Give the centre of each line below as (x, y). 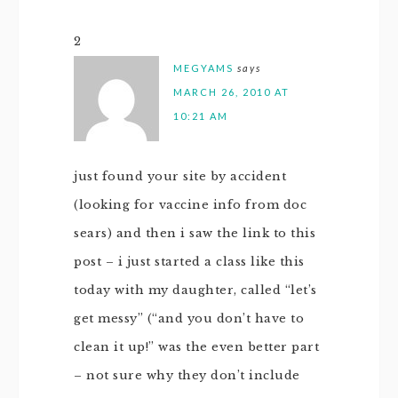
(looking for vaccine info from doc (190, 205)
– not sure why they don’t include (187, 375)
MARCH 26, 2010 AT (231, 92)
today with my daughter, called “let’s (195, 290)
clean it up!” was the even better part (196, 347)
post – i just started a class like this (189, 262)
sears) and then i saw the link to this (195, 233)
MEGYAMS (203, 68)
